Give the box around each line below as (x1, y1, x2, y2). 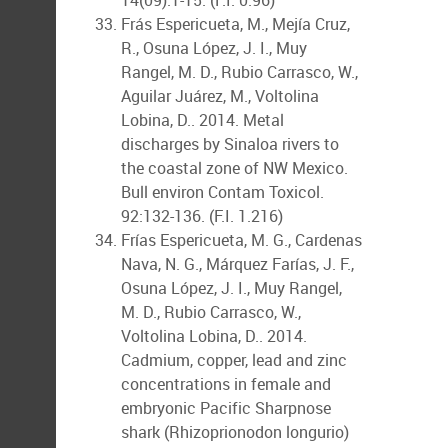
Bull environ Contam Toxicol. (121, 181, 324, 203)
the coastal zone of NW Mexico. (121, 157, 348, 179)
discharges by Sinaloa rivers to (121, 133, 339, 155)
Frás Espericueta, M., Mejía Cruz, (121, 13, 350, 35)
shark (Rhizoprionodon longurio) (121, 421, 349, 443)
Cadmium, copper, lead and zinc (121, 349, 347, 371)
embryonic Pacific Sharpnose (121, 397, 331, 419)
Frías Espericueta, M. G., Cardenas (121, 229, 362, 251)
